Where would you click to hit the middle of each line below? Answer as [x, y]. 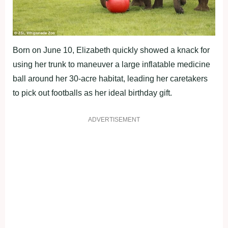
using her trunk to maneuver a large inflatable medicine [111, 64]
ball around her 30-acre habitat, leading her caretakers [110, 78]
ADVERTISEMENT [114, 119]
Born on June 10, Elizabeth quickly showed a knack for [111, 50]
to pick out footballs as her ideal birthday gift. [92, 93]
